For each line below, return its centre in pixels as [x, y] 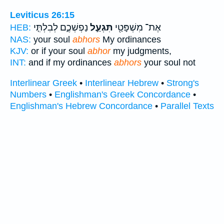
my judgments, [141, 51]
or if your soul [58, 51]
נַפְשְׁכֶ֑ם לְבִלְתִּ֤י [61, 28]
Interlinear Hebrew [122, 83]
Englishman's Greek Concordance [122, 94]
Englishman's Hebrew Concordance [81, 106]
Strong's [183, 83]
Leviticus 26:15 [42, 15]
